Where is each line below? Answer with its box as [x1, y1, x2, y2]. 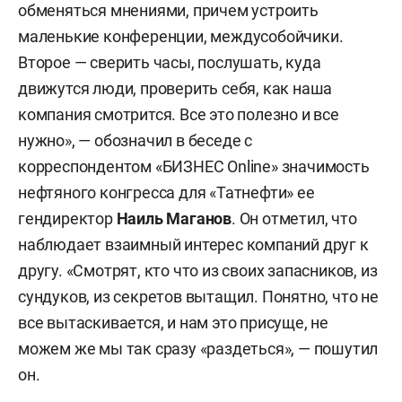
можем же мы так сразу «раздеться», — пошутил [18, 339, 379, 358]
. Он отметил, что [232, 209, 357, 228]
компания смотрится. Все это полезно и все [18, 105, 339, 124]
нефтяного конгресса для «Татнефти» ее [18, 183, 315, 202]
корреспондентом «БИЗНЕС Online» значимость [18, 157, 370, 176]
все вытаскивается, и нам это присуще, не [18, 313, 328, 332]
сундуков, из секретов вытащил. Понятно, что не [18, 287, 379, 306]
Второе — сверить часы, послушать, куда [18, 53, 321, 72]
